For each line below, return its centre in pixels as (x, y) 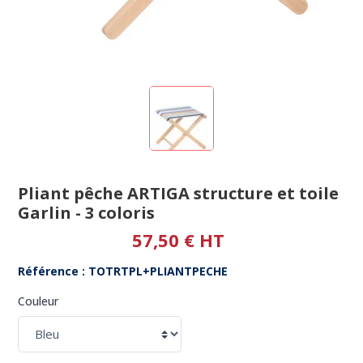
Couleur (38, 301)
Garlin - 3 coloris (87, 213)
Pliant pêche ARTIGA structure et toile (179, 194)
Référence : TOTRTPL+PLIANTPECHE (123, 271)
